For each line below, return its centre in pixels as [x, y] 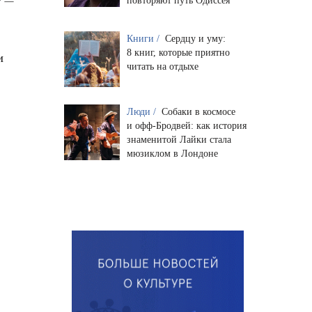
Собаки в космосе [198, 111]
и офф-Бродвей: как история [186, 125]
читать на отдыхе [162, 66]
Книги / [144, 38]
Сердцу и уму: [195, 38]
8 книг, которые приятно [178, 52]
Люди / [142, 111]
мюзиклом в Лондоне [172, 153]
